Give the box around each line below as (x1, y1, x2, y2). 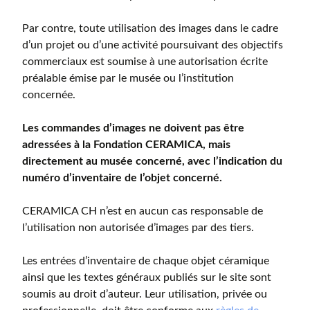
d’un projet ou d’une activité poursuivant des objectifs (22, 39, 283, 51)
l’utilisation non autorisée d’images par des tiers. (22, 222, 254, 233)
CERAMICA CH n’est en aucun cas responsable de (22, 206, 263, 217)
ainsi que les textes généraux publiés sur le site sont (22, 272, 271, 283)
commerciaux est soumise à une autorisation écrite (22, 56, 268, 67)
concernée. (22, 89, 75, 100)
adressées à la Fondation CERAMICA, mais (22, 139, 230, 150)
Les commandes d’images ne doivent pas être (22, 122, 244, 134)
